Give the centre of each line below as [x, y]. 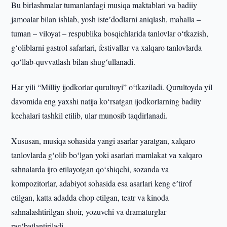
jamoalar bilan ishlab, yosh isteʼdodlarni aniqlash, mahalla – [106, 19]
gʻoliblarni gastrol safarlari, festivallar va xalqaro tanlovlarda [107, 47]
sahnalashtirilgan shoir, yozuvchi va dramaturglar [89, 212]
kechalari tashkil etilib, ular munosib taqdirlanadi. [90, 115]
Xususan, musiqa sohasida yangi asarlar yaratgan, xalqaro [103, 141]
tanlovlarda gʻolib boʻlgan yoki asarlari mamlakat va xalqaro [107, 155]
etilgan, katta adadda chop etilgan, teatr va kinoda [90, 197]
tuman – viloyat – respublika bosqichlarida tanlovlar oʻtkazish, [110, 33]
